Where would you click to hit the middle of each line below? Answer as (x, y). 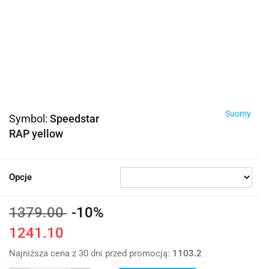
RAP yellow (36, 134)
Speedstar (74, 119)
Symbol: (29, 119)
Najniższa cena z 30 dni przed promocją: (91, 254)
